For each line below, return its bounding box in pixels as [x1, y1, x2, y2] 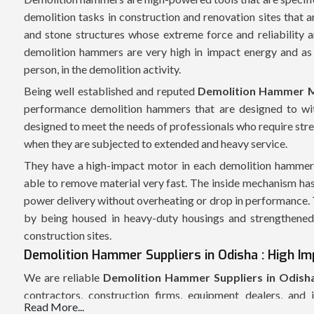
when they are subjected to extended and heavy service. [24, 137, 287, 150]
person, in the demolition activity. [24, 62, 181, 76]
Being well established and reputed [24, 84, 198, 97]
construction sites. [24, 228, 111, 242]
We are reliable [24, 271, 100, 284]
